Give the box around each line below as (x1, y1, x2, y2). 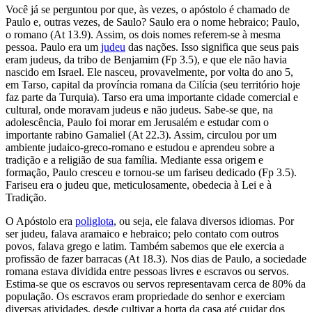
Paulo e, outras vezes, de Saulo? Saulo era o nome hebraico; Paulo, (6, 15, 299, 28)
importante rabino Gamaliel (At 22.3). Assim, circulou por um (6, 128, 276, 141)
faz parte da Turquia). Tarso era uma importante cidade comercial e (6, 91, 298, 103)
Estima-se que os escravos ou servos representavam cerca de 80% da (6, 277, 306, 290)
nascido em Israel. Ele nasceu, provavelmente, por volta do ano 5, (6, 65, 293, 78)
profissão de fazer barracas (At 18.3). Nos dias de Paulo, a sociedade (6, 252, 306, 265)
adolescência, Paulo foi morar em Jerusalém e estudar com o (6, 116, 269, 128)
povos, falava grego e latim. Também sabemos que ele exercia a (6, 240, 284, 252)
